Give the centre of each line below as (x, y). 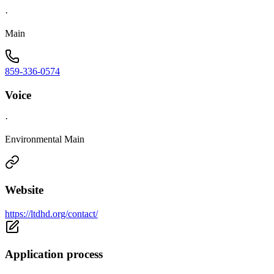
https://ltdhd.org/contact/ (51, 213)
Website (24, 190)
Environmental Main (45, 139)
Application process (54, 254)
